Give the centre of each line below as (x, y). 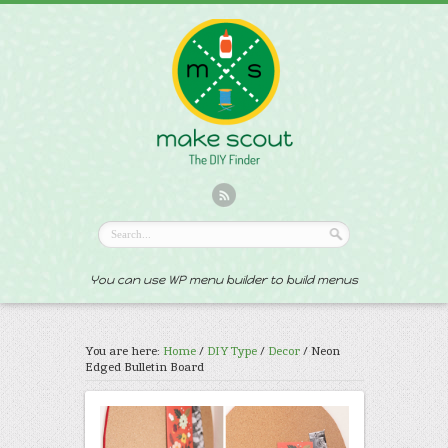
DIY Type (231, 351)
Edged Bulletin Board (144, 367)
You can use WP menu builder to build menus (224, 280)
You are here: (123, 351)
